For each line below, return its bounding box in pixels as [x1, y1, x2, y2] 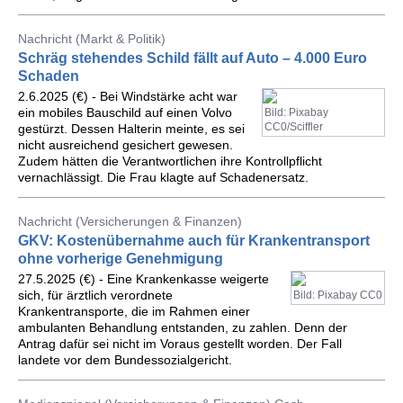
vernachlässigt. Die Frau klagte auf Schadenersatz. [18, 170, 309, 184]
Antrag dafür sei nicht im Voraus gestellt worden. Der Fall [18, 336, 342, 351]
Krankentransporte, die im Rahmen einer [18, 304, 250, 318]
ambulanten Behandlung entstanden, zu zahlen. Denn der [18, 320, 347, 335]
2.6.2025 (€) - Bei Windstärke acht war [18, 89, 237, 103]
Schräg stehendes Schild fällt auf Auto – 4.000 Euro [18, 50, 367, 66]
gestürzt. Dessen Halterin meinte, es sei [18, 121, 245, 136]
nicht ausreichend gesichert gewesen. [18, 138, 233, 152]
